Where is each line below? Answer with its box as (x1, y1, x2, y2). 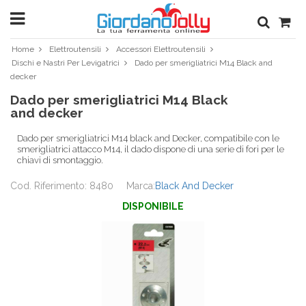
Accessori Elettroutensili (116, 44, 206, 54)
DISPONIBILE (122, 201, 184, 212)
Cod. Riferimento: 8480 (10, 180, 113, 191)
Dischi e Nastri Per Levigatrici (12, 58, 120, 68)
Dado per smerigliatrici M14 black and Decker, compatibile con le (17, 133, 279, 143)
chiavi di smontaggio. (17, 155, 103, 165)
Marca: (126, 180, 155, 191)
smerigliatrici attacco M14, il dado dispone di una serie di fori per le (17, 144, 284, 154)
